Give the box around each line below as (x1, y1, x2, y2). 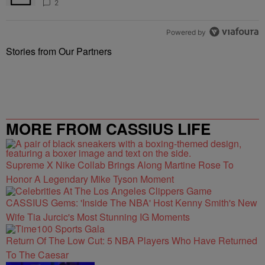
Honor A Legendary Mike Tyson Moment (6, 172, 174, 186)
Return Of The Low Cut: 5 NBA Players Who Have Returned (6, 234, 257, 247)
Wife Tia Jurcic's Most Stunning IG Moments (6, 210, 190, 224)
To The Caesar (6, 248, 69, 261)
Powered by (166, 27, 206, 37)
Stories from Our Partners (6, 44, 112, 58)
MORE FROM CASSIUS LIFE (6, 118, 211, 140)
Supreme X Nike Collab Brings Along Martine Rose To (6, 158, 234, 172)
